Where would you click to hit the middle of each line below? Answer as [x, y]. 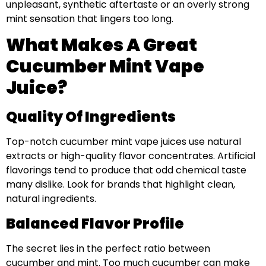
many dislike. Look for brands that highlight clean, [121, 185]
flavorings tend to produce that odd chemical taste [126, 170]
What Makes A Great [102, 45]
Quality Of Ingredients [91, 117]
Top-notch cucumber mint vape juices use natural [123, 142]
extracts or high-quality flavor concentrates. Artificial [131, 156]
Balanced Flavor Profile [95, 223]
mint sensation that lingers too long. [90, 18]
